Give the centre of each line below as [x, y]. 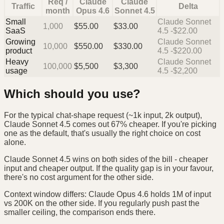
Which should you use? [72, 94]
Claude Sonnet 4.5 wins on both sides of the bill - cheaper [106, 159]
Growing [20, 42]
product [19, 51]
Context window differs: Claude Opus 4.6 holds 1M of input [107, 194]
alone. [15, 142]
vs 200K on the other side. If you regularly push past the [102, 203]
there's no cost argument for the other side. [79, 177]
